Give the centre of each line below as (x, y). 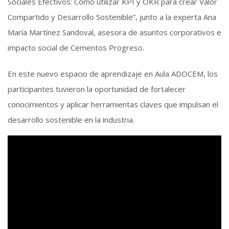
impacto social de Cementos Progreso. (76, 48)
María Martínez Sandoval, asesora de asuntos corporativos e (114, 32)
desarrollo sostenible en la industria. (71, 119)
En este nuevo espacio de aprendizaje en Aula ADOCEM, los (113, 73)
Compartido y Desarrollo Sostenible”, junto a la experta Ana (112, 17)
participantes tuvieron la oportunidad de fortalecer (97, 89)
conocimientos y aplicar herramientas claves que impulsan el (113, 104)
